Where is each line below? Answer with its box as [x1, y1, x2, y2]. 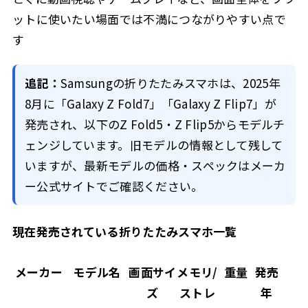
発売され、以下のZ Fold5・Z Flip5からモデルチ [24, 115, 285, 133]
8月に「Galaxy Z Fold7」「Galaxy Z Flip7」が [24, 94, 276, 112]
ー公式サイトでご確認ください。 [24, 177, 203, 195]
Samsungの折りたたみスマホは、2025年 [60, 74, 280, 91]
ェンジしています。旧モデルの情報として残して [24, 135, 283, 153]
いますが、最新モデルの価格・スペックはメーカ [24, 156, 286, 174]
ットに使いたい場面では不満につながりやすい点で [12, 10, 286, 28]
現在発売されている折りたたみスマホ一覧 [12, 222, 237, 240]
